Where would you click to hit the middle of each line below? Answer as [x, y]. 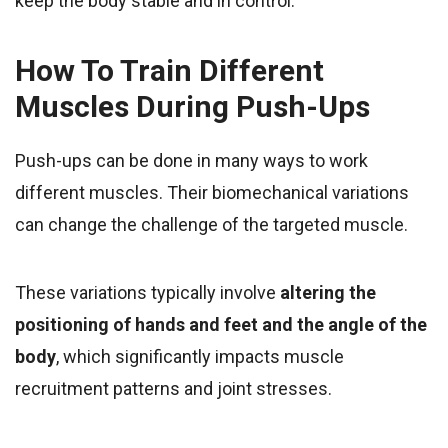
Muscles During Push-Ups [192, 106]
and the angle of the [344, 324]
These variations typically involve [147, 292]
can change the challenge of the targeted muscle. [211, 224]
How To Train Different [169, 70]
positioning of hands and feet [136, 324]
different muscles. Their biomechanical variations [212, 192]
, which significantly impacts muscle [200, 356]
